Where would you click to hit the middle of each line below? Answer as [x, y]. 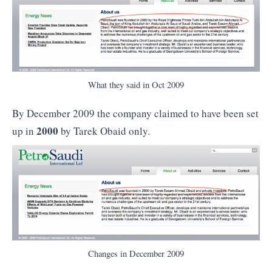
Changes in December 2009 [136, 253]
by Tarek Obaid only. [104, 131]
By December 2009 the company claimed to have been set [135, 114]
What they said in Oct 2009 [136, 85]
